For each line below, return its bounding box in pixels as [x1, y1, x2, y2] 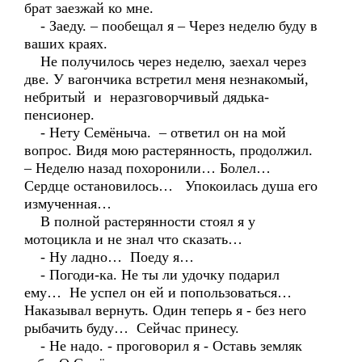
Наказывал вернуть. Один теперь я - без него [24, 302, 306, 318]
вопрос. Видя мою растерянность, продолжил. [24, 142, 313, 158]
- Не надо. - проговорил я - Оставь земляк [24, 338, 302, 354]
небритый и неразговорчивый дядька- [24, 89, 269, 105]
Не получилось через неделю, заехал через [24, 53, 306, 69]
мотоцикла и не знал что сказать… [24, 231, 242, 247]
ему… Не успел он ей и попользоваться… [24, 284, 292, 301]
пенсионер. [24, 107, 95, 123]
